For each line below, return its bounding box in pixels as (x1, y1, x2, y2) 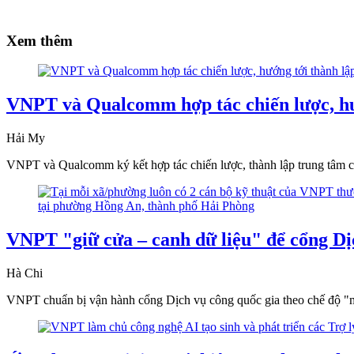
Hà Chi (6, 266, 43, 281)
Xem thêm (6, 32, 73, 49)
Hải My (6, 131, 45, 145)
